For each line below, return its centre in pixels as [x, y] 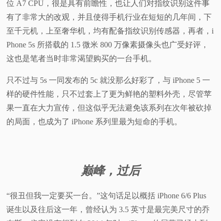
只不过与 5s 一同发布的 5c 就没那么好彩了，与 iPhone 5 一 [109, 80]
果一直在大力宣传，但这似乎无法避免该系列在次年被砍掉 [109, 108]
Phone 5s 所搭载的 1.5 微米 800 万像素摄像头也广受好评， [108, 44]
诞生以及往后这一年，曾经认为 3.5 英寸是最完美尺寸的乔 [108, 209]
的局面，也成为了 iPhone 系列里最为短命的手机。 [94, 121]
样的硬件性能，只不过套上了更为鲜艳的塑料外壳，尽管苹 [109, 94]
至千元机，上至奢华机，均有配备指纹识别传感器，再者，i [110, 31]
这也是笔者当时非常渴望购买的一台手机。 [82, 58]
